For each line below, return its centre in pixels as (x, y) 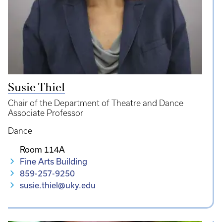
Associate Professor (46, 113)
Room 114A (42, 150)
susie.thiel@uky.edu (58, 185)
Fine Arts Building (54, 162)
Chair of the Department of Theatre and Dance (96, 103)
